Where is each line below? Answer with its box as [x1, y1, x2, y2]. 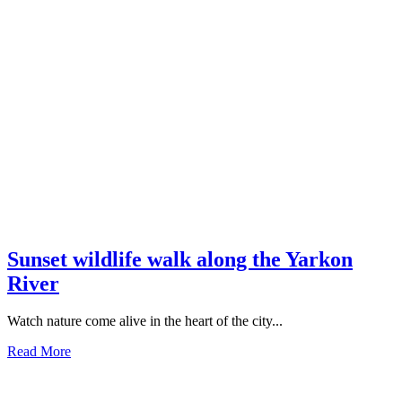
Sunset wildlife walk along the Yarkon [7, 247, 353, 271]
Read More [7, 344, 71, 360]
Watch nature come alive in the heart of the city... [7, 313, 283, 329]
